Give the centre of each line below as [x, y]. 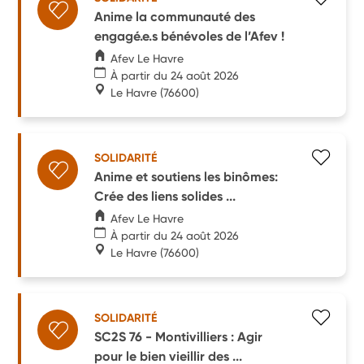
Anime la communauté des [175, 16]
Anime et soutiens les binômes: [186, 176]
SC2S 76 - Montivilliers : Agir [179, 336]
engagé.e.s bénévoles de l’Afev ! [190, 36]
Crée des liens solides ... [165, 196]
